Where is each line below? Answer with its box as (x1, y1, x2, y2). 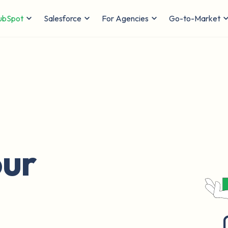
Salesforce (44, 13, 81, 23)
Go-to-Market (169, 13, 220, 23)
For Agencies (102, 13, 149, 23)
